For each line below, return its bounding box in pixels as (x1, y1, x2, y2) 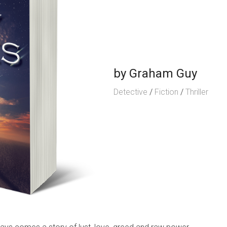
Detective (113, 87, 147, 97)
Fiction (155, 87, 178, 97)
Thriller (185, 87, 208, 97)
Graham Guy (129, 66, 197, 81)
